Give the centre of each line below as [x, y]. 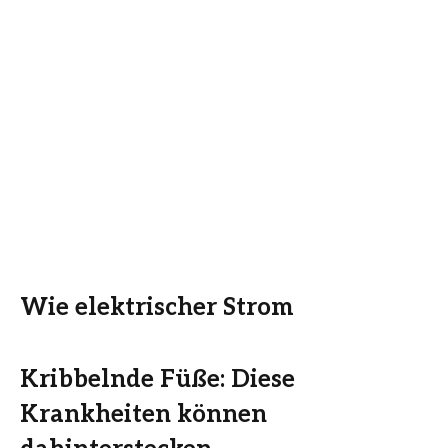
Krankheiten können [143, 414]
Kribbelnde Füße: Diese [157, 379]
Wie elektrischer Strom [157, 307]
